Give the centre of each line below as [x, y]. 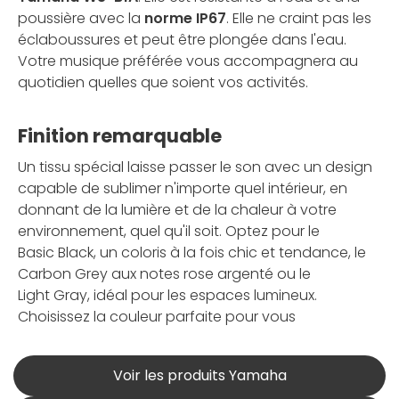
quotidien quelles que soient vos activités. [163, 82]
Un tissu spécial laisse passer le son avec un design [195, 167]
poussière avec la [81, 18]
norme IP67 [185, 18]
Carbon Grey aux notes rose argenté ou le [164, 273]
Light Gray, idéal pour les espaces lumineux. [167, 295]
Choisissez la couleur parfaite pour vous [157, 316]
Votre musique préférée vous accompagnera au [188, 61]
